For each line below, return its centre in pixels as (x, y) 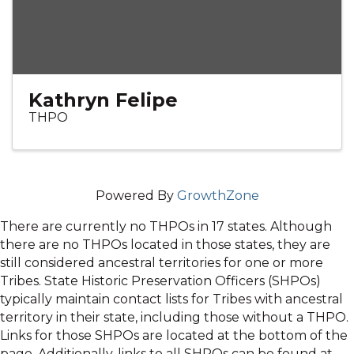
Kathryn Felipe (103, 100)
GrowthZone (218, 196)
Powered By (136, 196)
